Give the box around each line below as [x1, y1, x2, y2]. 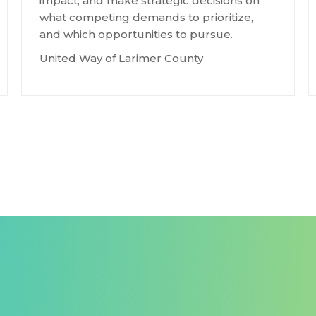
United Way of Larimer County [39, 51, 204, 65]
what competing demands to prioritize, [39, 11, 254, 24]
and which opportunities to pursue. [39, 28, 233, 41]
